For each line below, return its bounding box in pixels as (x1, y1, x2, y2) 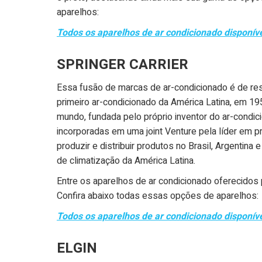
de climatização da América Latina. (57, 153, 195, 168)
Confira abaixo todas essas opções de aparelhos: (57, 188, 258, 203)
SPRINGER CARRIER (57, 54, 188, 75)
